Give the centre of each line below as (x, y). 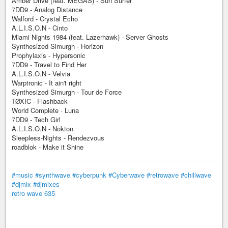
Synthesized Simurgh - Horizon (58, 46)
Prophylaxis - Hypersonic (49, 55)
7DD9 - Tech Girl (36, 119)
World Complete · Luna (45, 110)
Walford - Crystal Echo (45, 19)
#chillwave (196, 175)
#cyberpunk (89, 175)
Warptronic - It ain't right (47, 83)
